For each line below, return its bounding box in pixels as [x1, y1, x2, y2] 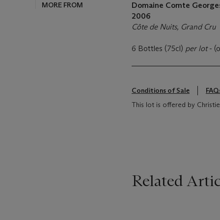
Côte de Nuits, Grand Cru [132, 22, 216, 31]
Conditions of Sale [132, 86, 190, 95]
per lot [185, 44, 209, 53]
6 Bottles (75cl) [132, 44, 185, 53]
